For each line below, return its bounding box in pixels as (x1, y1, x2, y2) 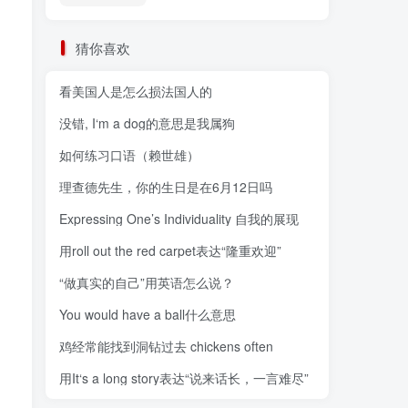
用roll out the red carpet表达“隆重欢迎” (59, 241, 281, 260)
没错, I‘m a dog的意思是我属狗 (59, 114, 235, 133)
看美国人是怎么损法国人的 (59, 82, 212, 101)
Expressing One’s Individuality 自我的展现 (59, 209, 299, 229)
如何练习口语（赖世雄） (59, 146, 199, 165)
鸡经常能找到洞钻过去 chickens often (59, 337, 273, 356)
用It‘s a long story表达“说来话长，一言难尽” (59, 369, 309, 388)
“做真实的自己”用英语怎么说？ (59, 273, 234, 292)
